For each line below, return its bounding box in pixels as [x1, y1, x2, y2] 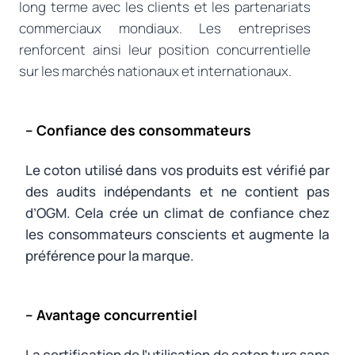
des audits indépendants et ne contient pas [25, 182, 330, 201]
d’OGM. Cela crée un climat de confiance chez [25, 204, 330, 223]
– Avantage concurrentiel [25, 305, 197, 325]
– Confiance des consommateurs [25, 120, 251, 140]
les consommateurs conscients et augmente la [25, 225, 330, 244]
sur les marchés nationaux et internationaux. [19, 62, 292, 81]
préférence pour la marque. [25, 246, 194, 265]
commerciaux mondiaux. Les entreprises [19, 19, 311, 38]
